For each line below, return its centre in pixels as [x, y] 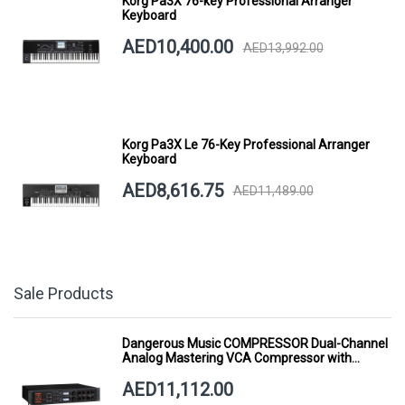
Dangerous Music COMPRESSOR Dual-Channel [254, 343]
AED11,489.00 [273, 191]
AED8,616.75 [172, 190]
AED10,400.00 [177, 47]
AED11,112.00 [177, 389]
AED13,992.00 [283, 47]
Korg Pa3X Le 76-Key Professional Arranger [245, 144]
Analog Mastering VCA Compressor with [236, 358]
